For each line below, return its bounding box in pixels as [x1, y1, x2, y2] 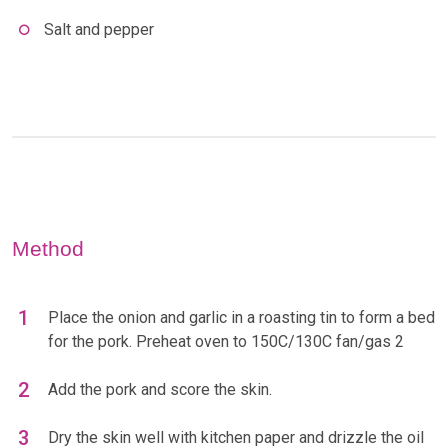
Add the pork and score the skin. [48, 380, 272, 400]
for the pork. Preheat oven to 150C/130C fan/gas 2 [48, 332, 404, 352]
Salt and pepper [44, 20, 154, 40]
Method [12, 237, 84, 261]
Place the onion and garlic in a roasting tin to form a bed [48, 308, 435, 328]
